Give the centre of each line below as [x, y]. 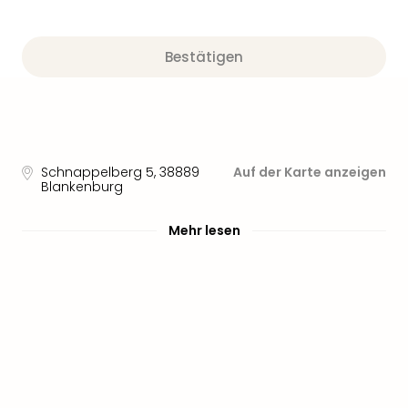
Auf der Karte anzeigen [310, 172]
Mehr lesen [204, 230]
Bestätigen [204, 57]
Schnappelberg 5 [97, 172]
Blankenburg [82, 187]
